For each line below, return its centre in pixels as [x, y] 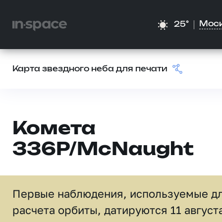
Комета [54, 129]
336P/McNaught [103, 150]
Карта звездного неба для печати [90, 69]
